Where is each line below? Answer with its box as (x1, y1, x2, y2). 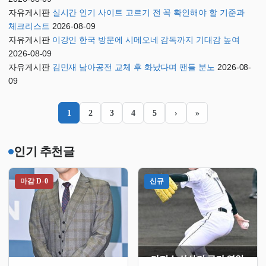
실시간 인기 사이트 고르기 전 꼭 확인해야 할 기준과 (52, 8, 245, 18)
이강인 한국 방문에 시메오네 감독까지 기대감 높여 (52, 35, 240, 45)
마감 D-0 (20, 178, 48, 185)
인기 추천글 (14, 145, 75, 159)
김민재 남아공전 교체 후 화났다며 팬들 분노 (52, 62, 215, 72)
